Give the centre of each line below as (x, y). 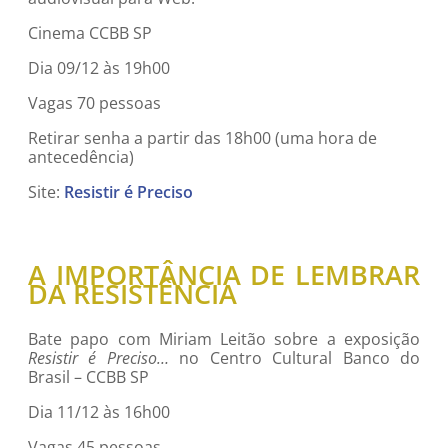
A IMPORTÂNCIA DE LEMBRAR (224, 274)
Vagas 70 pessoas (94, 103)
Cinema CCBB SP (90, 33)
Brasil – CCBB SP (88, 376)
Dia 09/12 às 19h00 (99, 68)
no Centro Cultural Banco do (294, 357)
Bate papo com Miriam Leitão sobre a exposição (224, 338)
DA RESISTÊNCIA (132, 293)
